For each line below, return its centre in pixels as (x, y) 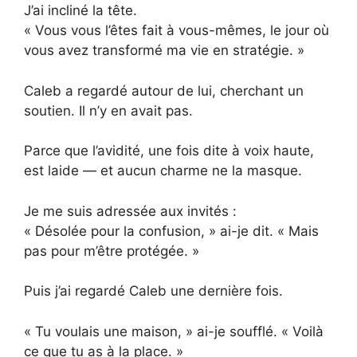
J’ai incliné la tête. (80, 11)
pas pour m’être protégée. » (112, 251)
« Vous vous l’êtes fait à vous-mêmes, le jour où (177, 31)
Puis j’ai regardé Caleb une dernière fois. (153, 291)
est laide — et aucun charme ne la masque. (163, 171)
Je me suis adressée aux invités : (130, 211)
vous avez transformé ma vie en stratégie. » (164, 51)
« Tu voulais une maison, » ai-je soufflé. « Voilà (174, 331)
